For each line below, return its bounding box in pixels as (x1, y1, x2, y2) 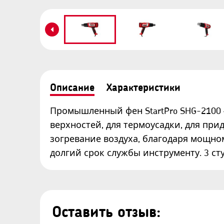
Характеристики (106, 81, 180, 93)
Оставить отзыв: (52, 202, 160, 220)
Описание (50, 81, 94, 93)
